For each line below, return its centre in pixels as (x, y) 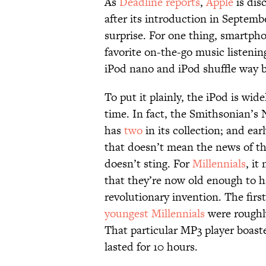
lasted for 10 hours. (151, 247)
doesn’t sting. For (148, 164)
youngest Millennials (155, 214)
